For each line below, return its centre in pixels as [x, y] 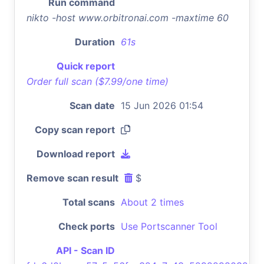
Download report [76, 154]
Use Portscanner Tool [169, 226]
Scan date [92, 105]
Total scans [89, 202]
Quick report [86, 66]
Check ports [87, 226]
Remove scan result [72, 178]
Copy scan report [75, 129]
